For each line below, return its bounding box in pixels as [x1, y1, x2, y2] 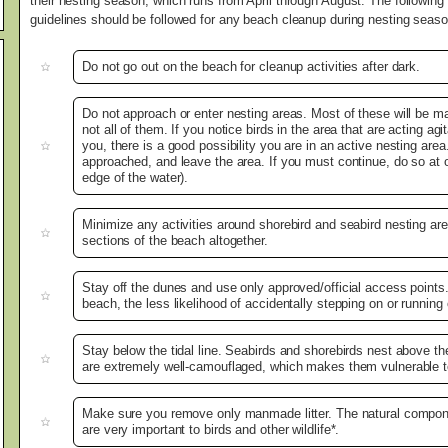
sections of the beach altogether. [82, 233, 268, 249]
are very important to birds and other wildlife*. [82, 422, 340, 438]
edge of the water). [82, 170, 189, 186]
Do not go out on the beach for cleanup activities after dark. [82, 59, 421, 75]
